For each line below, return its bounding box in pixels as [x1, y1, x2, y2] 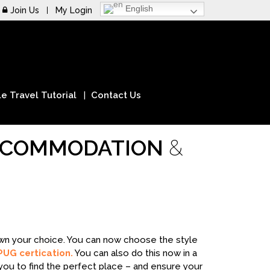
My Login [55, 5, 92, 15]
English [123, 3, 153, 13]
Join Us [10, 5, 39, 15]
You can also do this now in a [73, 248, 197, 259]
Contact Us [91, 90, 141, 101]
